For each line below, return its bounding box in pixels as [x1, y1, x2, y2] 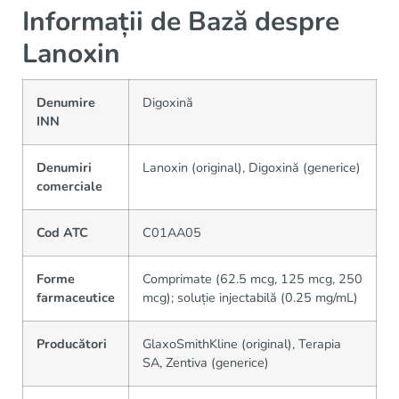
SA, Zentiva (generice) [142, 353, 269, 371]
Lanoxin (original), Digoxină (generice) [142, 158, 361, 176]
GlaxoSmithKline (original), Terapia [142, 334, 341, 353]
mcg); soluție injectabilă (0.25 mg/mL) [142, 288, 358, 306]
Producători [37, 334, 107, 353]
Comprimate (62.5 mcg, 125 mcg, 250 [142, 269, 362, 288]
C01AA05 [142, 223, 201, 241]
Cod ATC [37, 223, 88, 241]
